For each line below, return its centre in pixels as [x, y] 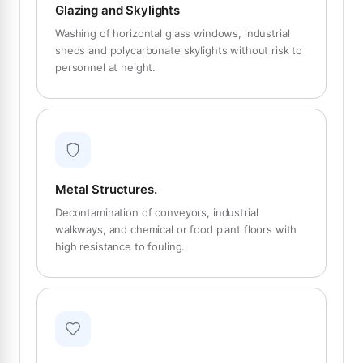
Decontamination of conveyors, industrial [157, 213]
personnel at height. [106, 68]
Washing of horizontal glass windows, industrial [173, 34]
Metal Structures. [106, 190]
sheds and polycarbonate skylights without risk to [179, 51]
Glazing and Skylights [118, 11]
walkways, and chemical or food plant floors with [176, 230]
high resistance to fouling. [120, 247]
